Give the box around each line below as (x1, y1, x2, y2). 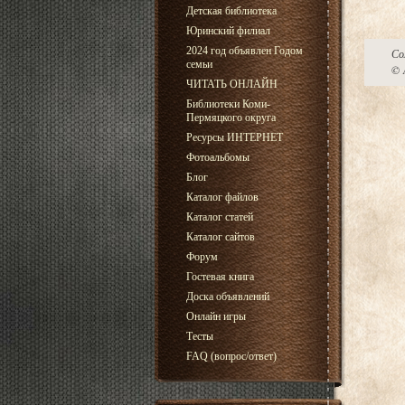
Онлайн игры (185, 310, 246, 323)
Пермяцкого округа (185, 111, 276, 124)
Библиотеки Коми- (185, 98, 270, 110)
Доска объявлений (185, 290, 269, 303)
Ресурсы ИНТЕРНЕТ (185, 131, 283, 144)
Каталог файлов (185, 191, 259, 203)
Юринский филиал (185, 24, 270, 37)
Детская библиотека (185, 5, 277, 17)
